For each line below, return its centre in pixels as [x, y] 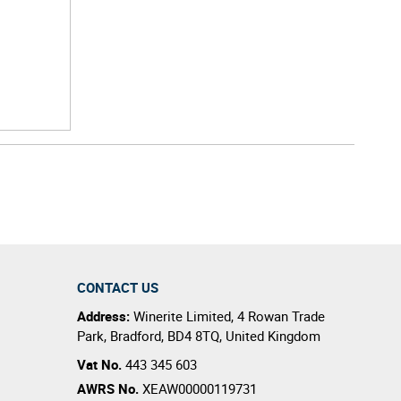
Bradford [136, 336]
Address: [105, 316]
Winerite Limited [182, 316]
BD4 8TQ [193, 336]
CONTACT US [118, 287]
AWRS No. [108, 388]
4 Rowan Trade [281, 316]
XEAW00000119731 [198, 388]
